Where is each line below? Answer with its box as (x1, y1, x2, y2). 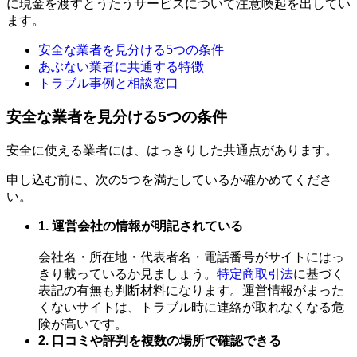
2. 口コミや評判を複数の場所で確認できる (38, 334, 281, 348)
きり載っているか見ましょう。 (38, 267, 217, 281)
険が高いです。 (38, 317, 127, 331)
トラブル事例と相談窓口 (38, 76, 178, 90)
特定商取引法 (217, 267, 293, 281)
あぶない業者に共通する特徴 (38, 59, 204, 73)
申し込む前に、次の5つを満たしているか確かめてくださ (6, 173, 332, 187)
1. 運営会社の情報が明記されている (38, 219, 243, 233)
